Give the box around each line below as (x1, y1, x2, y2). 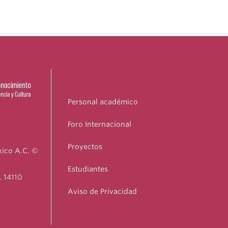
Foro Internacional (68, 120, 131, 129)
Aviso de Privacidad (68, 187, 137, 196)
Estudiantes (68, 165, 108, 174)
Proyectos (68, 142, 102, 151)
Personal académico (68, 98, 138, 106)
